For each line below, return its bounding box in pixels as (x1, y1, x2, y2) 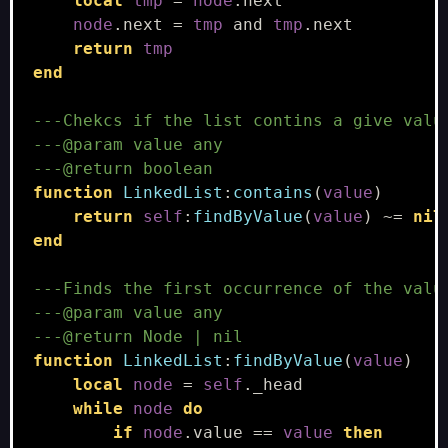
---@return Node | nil (32, 327, 243, 347)
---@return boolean (32, 159, 213, 179)
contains (232, 183, 313, 203)
